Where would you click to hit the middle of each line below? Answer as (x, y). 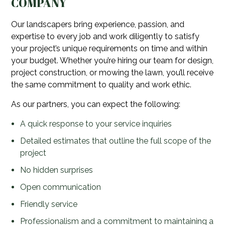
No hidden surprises (56, 170)
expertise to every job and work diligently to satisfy (105, 37)
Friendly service (48, 204)
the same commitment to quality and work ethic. (101, 85)
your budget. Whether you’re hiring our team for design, (113, 61)
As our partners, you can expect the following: (96, 104)
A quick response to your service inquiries (96, 124)
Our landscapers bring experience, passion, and (98, 25)
